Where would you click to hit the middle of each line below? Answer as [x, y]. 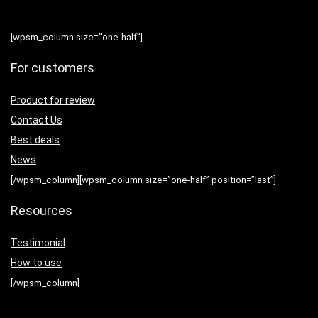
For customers [53, 68]
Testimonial [38, 243]
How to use [36, 263]
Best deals [35, 140]
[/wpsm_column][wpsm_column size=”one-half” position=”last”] [143, 180]
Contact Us [37, 120]
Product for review [53, 100]
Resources [42, 210]
